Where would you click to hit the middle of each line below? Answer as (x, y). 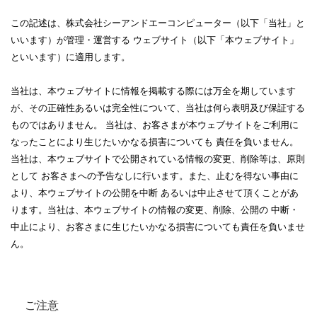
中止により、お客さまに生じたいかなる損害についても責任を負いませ (158, 227)
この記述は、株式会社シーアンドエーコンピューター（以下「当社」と (158, 23)
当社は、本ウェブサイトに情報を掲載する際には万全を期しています (153, 91)
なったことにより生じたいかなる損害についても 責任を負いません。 (155, 142)
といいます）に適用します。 (70, 57)
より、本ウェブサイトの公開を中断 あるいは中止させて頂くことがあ (155, 193)
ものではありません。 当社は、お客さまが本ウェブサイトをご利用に (155, 125)
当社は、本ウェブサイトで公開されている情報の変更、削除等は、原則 (158, 159)
